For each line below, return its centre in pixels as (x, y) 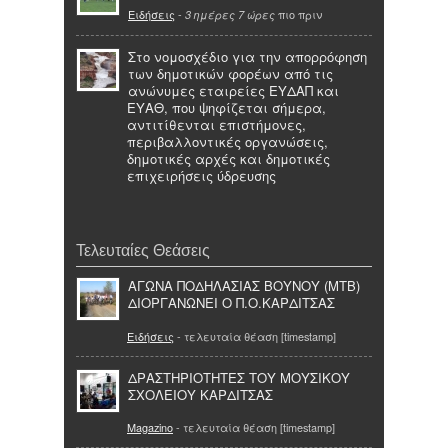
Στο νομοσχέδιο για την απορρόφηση (247, 56)
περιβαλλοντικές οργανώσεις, (227, 141)
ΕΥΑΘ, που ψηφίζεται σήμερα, (226, 107)
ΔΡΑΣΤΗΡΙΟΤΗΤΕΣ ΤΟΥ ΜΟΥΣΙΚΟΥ (239, 377)
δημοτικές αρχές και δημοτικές (228, 158)
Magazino (150, 427)
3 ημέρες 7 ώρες (230, 14)
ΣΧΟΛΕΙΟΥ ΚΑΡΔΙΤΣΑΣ (200, 394)
